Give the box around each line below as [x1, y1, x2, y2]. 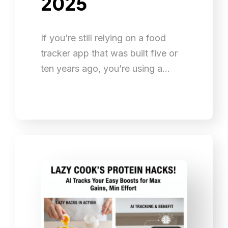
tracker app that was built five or [41, 47, 178, 59]
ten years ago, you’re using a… [41, 63, 170, 74]
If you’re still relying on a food [41, 32, 166, 43]
